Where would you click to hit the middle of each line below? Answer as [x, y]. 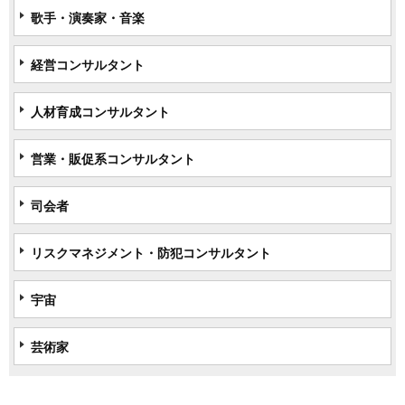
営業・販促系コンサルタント [113, 158]
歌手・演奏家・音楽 [88, 17]
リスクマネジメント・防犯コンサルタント [151, 252]
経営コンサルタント [88, 64]
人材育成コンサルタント [100, 111]
